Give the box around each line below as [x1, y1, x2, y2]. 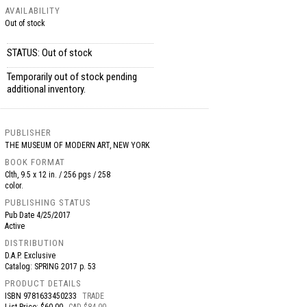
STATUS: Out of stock [7, 47, 93, 59]
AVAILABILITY [5, 5, 61, 16]
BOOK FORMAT [5, 157, 66, 167]
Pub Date [5, 210, 37, 220]
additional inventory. [7, 83, 86, 95]
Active [5, 221, 25, 231]
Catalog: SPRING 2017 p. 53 [5, 262, 103, 271]
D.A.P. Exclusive [5, 251, 56, 260]
